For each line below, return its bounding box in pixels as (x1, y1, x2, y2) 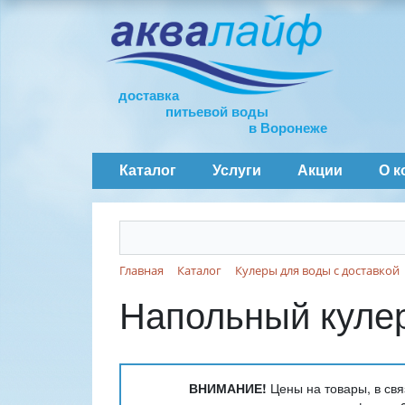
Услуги (212, 163, 261, 178)
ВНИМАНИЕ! (189, 379, 267, 398)
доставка (118, 88, 179, 103)
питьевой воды (165, 104, 268, 119)
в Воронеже (249, 120, 327, 136)
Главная (119, 262, 164, 278)
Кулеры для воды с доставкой (235, 262, 400, 278)
